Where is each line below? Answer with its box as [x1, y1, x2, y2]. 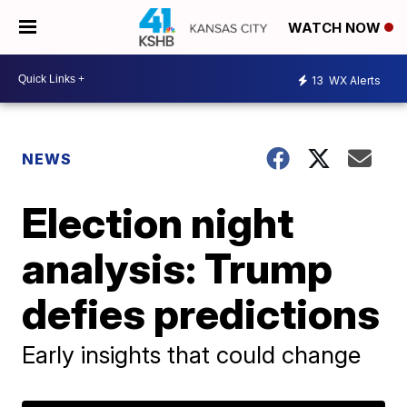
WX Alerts [326, 73, 381, 87]
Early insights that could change [22, 341, 362, 369]
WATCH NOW [288, 19, 384, 37]
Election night [22, 197, 294, 248]
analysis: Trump [22, 243, 333, 293]
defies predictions [22, 288, 381, 339]
